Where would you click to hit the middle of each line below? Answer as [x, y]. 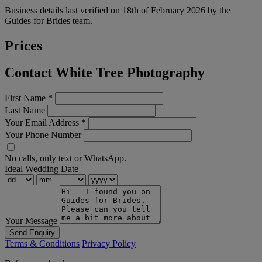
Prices [23, 45]
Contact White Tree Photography [105, 73]
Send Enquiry [32, 233]
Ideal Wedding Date [42, 169]
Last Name [25, 111]
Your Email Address [43, 123]
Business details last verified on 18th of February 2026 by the [118, 10]
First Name [26, 98]
